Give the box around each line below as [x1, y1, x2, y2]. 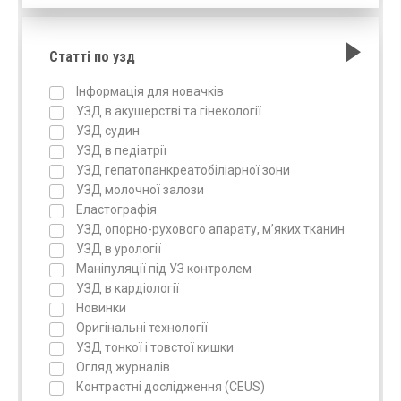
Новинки [76, 301, 126, 315]
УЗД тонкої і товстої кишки [76, 340, 234, 354]
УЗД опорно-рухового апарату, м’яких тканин [76, 222, 345, 236]
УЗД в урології [76, 242, 161, 256]
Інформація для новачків [76, 84, 224, 98]
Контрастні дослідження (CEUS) [76, 380, 265, 394]
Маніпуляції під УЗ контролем [76, 261, 252, 276]
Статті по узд [49, 48, 135, 65]
